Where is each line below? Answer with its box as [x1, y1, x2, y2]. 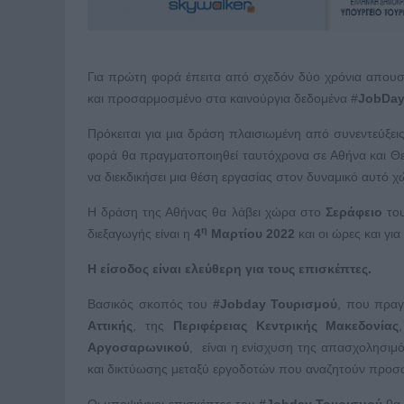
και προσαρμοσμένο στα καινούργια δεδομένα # [87, 91, 358, 106]
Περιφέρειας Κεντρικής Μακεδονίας [172, 318, 399, 334]
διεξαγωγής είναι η [87, 226, 194, 242]
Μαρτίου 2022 [207, 226, 295, 242]
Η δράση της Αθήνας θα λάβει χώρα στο [87, 205, 326, 220]
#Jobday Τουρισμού [212, 297, 338, 312]
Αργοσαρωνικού [87, 340, 189, 355]
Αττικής [87, 318, 133, 334]
